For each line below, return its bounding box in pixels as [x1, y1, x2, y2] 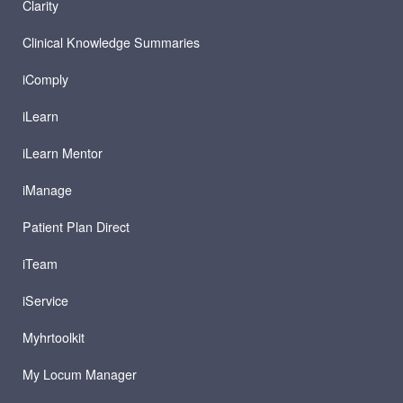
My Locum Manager [22, 365, 137, 384]
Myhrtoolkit [22, 328, 85, 347]
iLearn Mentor [22, 144, 103, 163]
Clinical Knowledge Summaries [22, 33, 200, 52]
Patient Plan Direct [22, 218, 130, 237]
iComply [22, 70, 68, 89]
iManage [22, 181, 72, 200]
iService [22, 291, 68, 310]
